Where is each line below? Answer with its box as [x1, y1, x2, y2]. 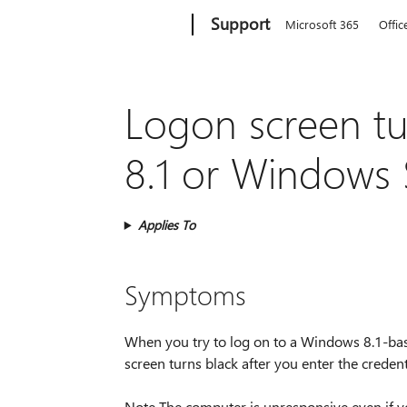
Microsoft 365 [285, 16, 360, 32]
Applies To [137, 215, 195, 233]
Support [211, 13, 271, 35]
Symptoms [124, 275, 246, 313]
